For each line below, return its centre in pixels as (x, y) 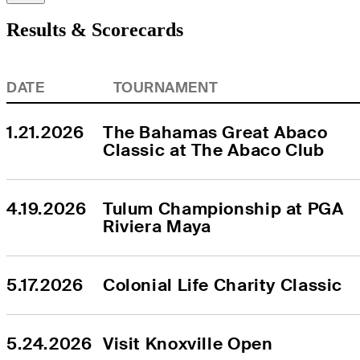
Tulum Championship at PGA (223, 209)
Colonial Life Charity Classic (223, 285)
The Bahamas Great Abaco (215, 133)
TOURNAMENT (166, 88)
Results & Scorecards (95, 30)
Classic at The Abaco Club (214, 150)
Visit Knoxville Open (188, 344)
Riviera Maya (157, 227)
